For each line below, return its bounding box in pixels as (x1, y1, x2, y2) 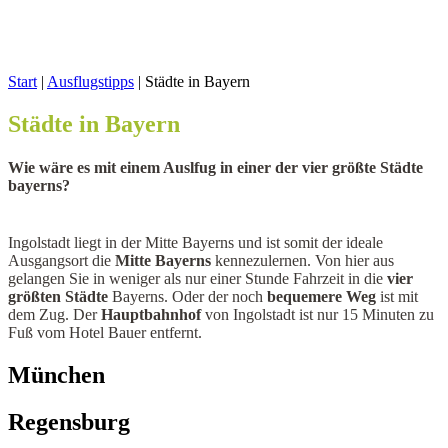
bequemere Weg (267, 288, 376, 306)
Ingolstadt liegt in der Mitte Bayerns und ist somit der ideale (8, 234, 383, 252)
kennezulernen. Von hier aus (211, 252, 394, 270)
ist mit (376, 288, 418, 306)
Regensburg (8, 408, 130, 435)
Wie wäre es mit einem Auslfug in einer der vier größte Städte (8, 158, 423, 176)
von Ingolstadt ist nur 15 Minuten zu (201, 306, 434, 324)
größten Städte (8, 288, 108, 306)
